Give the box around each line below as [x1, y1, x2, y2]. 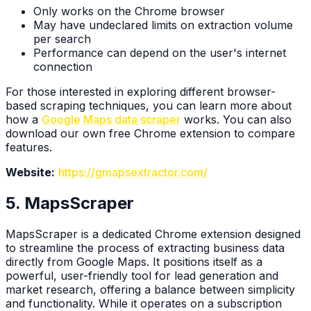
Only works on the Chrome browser [33, 4, 225, 19]
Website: [6, 165, 55, 180]
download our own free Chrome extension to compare [6, 126, 295, 141]
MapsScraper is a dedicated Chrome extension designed [6, 227, 301, 242]
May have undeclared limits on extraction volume [33, 18, 293, 33]
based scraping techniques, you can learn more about [6, 99, 292, 113]
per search [33, 32, 91, 47]
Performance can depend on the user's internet [33, 46, 286, 60]
